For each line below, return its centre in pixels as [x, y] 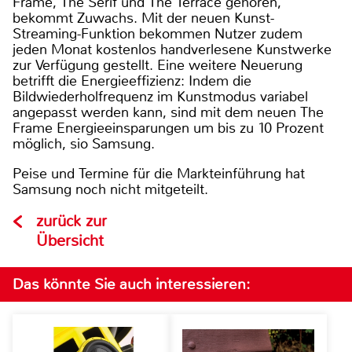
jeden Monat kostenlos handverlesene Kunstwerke [172, 49]
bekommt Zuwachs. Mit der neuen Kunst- [143, 18]
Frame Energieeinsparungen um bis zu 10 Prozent [168, 128]
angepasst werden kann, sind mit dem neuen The [168, 112]
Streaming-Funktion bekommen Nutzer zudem [158, 33]
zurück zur [71, 221]
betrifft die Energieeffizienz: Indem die [132, 81]
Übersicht [70, 240]
